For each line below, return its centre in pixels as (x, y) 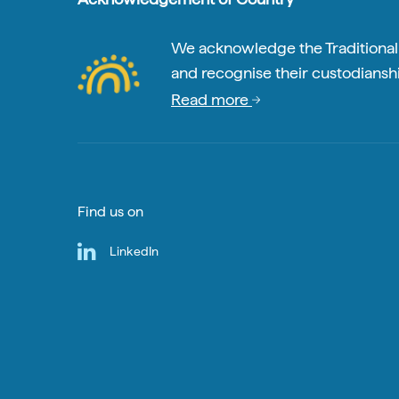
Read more (212, 99)
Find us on (110, 211)
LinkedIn (134, 251)
